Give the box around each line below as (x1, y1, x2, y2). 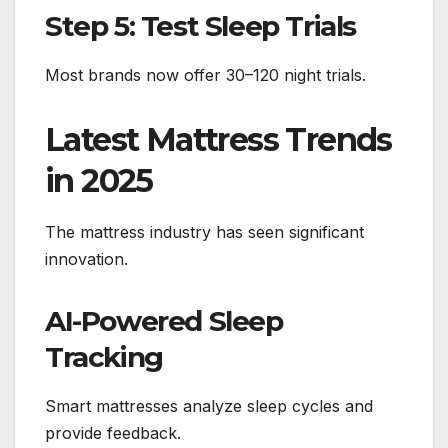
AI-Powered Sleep (45, 304, 283, 339)
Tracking (45, 340, 163, 375)
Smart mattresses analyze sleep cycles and (45, 396, 373, 417)
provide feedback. (45, 423, 181, 444)
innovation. (45, 249, 128, 270)
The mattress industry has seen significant (45, 222, 364, 243)
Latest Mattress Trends (45, 120, 392, 160)
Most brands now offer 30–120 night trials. (45, 65, 366, 86)
